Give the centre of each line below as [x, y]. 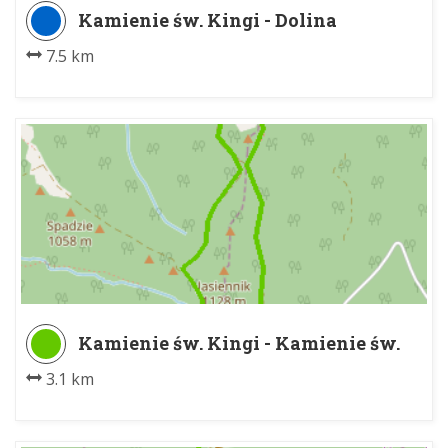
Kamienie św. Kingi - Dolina [207, 20]
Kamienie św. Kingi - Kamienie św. [239, 343]
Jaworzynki [136, 39]
